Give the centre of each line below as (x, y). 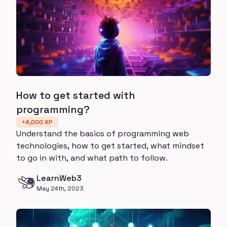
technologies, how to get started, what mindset (110, 146)
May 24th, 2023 (60, 189)
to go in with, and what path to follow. (92, 158)
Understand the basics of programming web (103, 134)
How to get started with (76, 96)
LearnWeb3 (59, 178)
